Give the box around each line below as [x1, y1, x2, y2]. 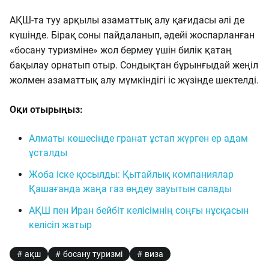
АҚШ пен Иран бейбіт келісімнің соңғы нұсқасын [29, 205, 249, 216]
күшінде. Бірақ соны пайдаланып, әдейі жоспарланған [10, 29, 255, 41]
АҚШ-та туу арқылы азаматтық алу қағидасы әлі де [10, 14, 244, 26]
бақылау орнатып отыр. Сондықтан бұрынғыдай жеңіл [10, 59, 258, 71]
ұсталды [29, 147, 67, 159]
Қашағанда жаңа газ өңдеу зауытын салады [29, 183, 232, 195]
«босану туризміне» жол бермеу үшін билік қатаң [10, 44, 232, 56]
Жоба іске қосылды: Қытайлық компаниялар [29, 169, 234, 180]
